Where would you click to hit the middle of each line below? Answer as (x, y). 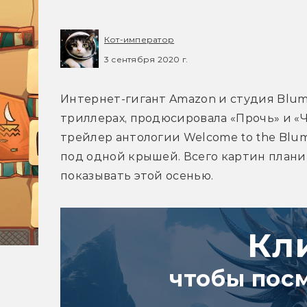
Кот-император (139, 39)
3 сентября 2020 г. (146, 59)
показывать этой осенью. (137, 176)
